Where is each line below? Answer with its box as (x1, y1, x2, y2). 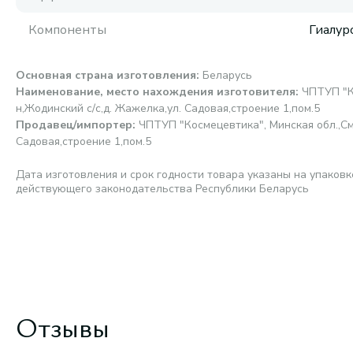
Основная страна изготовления (16, 68, 196, 83)
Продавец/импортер (16, 117, 132, 132)
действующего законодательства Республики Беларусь (16, 181, 309, 196)
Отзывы (16, 307, 110, 345)
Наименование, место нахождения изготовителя (16, 84, 295, 99)
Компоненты (28, 21, 106, 39)
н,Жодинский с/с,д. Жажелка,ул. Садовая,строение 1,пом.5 (16, 101, 320, 116)
